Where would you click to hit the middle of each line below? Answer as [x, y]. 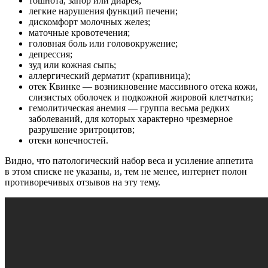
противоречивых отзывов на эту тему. [83, 182]
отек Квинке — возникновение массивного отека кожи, [143, 86]
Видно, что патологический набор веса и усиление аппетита [129, 160]
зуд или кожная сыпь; [72, 65]
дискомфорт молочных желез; [89, 22]
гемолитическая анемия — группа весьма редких [129, 108]
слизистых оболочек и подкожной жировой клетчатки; [141, 97]
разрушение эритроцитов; [82, 129]
